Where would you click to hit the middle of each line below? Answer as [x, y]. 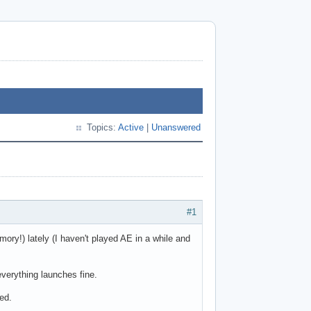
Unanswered [176, 127]
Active [131, 127]
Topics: [102, 127]
